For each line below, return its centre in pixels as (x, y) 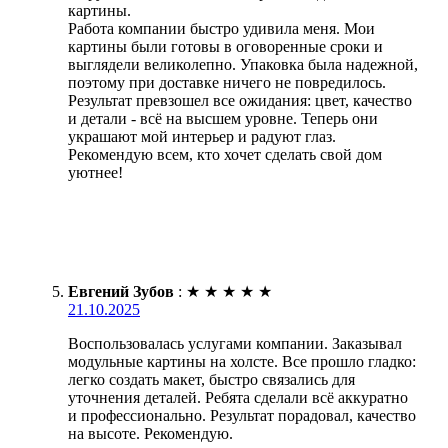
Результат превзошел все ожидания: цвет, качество (240, 100)
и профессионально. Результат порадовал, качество (242, 415)
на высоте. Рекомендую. (150, 433)
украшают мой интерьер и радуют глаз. (202, 136)
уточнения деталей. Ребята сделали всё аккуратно (238, 397)
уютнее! (95, 172)
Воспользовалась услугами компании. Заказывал (235, 343)
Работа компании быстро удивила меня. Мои (221, 28)
